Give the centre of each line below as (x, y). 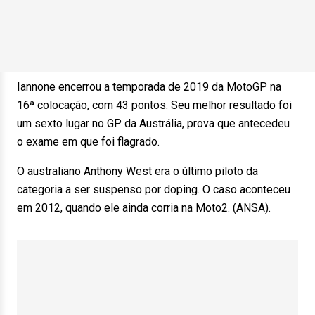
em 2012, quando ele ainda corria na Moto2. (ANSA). (148, 208)
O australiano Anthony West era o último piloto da (137, 171)
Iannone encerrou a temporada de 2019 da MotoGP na (149, 87)
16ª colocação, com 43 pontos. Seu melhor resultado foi (154, 105)
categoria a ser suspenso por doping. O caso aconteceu (154, 189)
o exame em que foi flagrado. (92, 142)
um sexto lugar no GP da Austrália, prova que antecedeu (153, 123)
